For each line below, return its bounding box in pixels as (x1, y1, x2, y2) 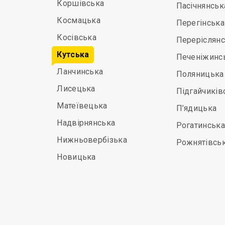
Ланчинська (57, 67, 103, 76)
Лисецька (57, 84, 95, 93)
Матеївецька (57, 101, 107, 110)
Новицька (57, 152, 96, 162)
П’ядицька (176, 103, 217, 113)
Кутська (57, 50, 89, 59)
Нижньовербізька (57, 135, 127, 145)
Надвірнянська (57, 118, 116, 128)
